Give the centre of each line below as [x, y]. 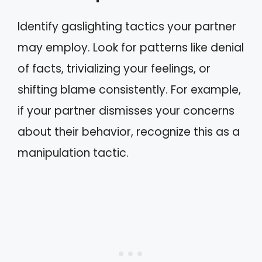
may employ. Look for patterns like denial [131, 48]
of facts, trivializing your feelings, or [114, 69]
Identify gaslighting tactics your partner [127, 27]
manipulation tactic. [73, 153]
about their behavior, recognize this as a [129, 132]
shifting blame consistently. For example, [129, 90]
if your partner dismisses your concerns [126, 111]
